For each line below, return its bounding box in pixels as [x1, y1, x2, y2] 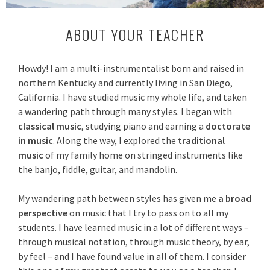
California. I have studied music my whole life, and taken [18, 91, 248, 104]
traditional [178, 134, 225, 147]
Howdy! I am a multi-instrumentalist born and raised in [18, 62, 245, 75]
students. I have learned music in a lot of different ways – [18, 221, 250, 234]
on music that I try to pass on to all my [67, 207, 229, 219]
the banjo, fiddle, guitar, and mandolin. [18, 163, 178, 176]
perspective [18, 207, 68, 219]
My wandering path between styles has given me [18, 192, 219, 205]
